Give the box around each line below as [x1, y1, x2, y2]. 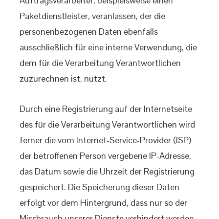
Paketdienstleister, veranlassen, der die [20, 10, 165, 22]
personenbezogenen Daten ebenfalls [20, 26, 158, 37]
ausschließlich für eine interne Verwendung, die [20, 42, 197, 53]
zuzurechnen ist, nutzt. [20, 73, 107, 84]
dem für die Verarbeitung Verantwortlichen [20, 57, 181, 68]
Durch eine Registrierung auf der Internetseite [20, 103, 192, 114]
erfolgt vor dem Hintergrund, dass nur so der [20, 197, 187, 208]
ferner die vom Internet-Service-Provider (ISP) [20, 134, 191, 146]
